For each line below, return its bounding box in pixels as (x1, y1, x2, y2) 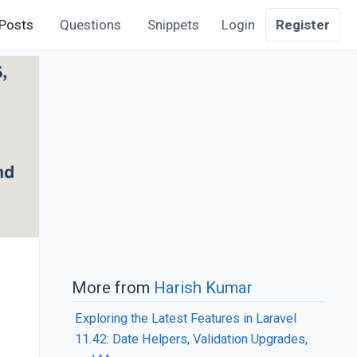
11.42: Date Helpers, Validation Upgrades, (75, 331, 308, 347)
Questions (59, 17, 121, 33)
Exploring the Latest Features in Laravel (75, 311, 297, 327)
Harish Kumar (154, 277, 253, 297)
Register (276, 17, 331, 33)
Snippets (147, 17, 199, 33)
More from (72, 277, 155, 297)
